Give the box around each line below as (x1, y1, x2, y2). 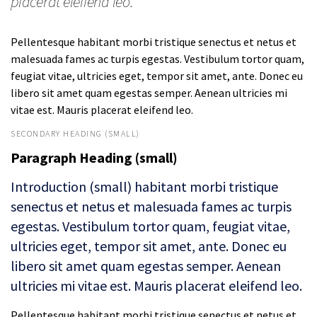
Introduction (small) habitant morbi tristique (11, 178, 278, 196)
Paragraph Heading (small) (11, 149, 178, 167)
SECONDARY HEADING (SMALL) (11, 128, 140, 139)
